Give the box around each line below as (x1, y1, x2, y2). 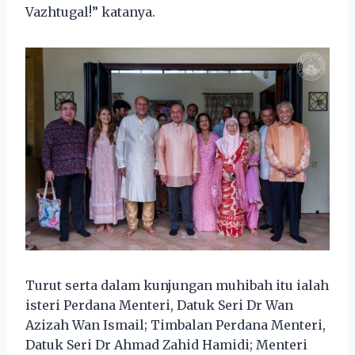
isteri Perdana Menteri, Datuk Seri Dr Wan (25, 296, 293, 313)
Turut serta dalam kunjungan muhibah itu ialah (25, 277, 329, 293)
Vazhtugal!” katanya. (25, 3, 155, 20)
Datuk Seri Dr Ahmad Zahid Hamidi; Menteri (25, 336, 307, 353)
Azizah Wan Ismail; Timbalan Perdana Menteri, (25, 316, 326, 333)
